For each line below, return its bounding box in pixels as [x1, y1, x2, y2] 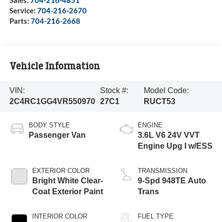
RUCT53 [143, 97, 175, 106]
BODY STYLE [28, 121, 70, 129]
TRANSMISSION [138, 167, 187, 175]
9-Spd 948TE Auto [138, 176, 206, 185]
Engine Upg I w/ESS [138, 142, 213, 151]
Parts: [9, 16, 31, 26]
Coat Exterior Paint [32, 187, 103, 196]
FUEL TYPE [138, 213, 173, 221]
